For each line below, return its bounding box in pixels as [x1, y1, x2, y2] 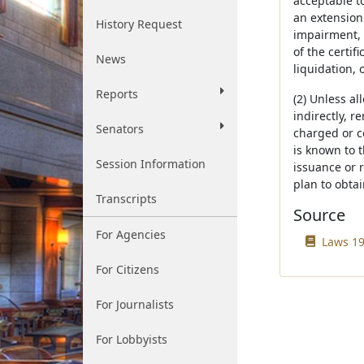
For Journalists [96, 297, 174, 312]
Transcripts [96, 191, 157, 206]
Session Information [96, 156, 206, 171]
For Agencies [96, 227, 166, 242]
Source [292, 204, 345, 226]
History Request [96, 16, 182, 32]
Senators [96, 121, 144, 136]
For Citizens [96, 262, 159, 277]
